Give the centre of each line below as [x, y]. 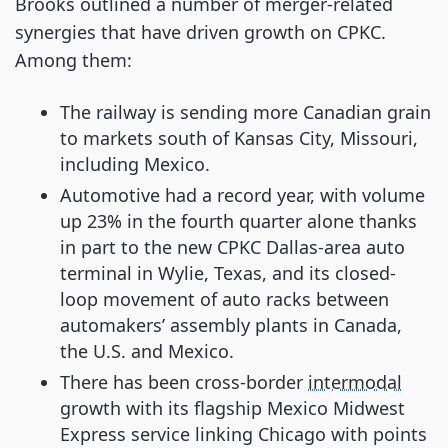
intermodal [355, 382]
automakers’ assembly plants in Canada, [231, 325]
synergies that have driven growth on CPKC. [200, 32]
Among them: [73, 60]
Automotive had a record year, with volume [242, 195]
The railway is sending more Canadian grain [245, 112]
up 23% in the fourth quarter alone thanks [238, 221]
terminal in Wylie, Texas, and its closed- [228, 273]
